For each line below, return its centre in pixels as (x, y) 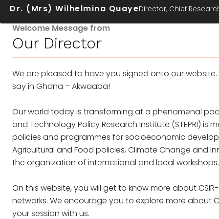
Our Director (57, 43)
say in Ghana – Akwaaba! (61, 86)
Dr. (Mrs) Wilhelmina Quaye (74, 9)
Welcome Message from (61, 28)
